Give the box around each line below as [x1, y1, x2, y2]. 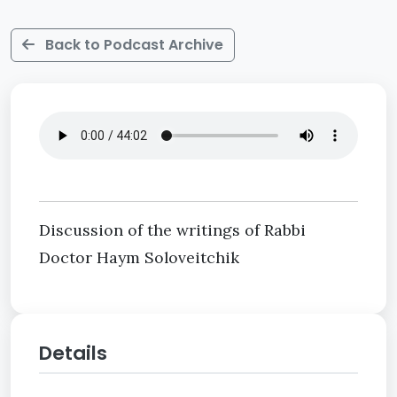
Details [39, 339, 107, 367]
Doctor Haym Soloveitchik [39, 247, 239, 268]
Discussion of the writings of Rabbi [39, 220, 306, 240]
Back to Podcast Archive [42, 35, 223, 55]
